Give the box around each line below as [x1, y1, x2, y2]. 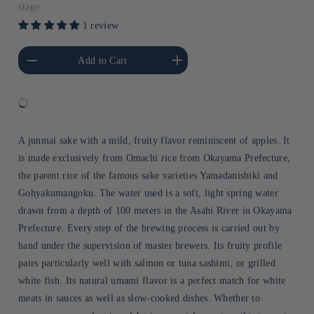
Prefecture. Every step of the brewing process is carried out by [18, 223, 280, 234]
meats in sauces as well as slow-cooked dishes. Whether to [18, 293, 261, 304]
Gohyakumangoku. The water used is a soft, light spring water [18, 188, 278, 199]
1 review [82, 20, 119, 32]
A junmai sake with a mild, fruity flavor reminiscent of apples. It [18, 135, 290, 146]
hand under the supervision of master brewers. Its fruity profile [18, 240, 282, 252]
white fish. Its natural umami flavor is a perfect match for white [18, 275, 286, 287]
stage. [18, 1, 44, 13]
